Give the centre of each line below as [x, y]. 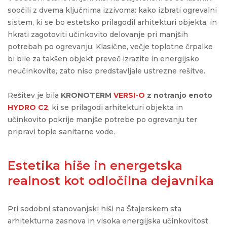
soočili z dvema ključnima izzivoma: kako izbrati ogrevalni [112, 10]
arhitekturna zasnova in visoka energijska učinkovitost [108, 221]
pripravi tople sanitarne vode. [61, 132]
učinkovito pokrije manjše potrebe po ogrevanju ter [102, 120]
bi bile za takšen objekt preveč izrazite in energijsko [103, 59]
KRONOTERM [87, 96]
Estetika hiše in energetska [95, 166]
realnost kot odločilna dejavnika [111, 181]
